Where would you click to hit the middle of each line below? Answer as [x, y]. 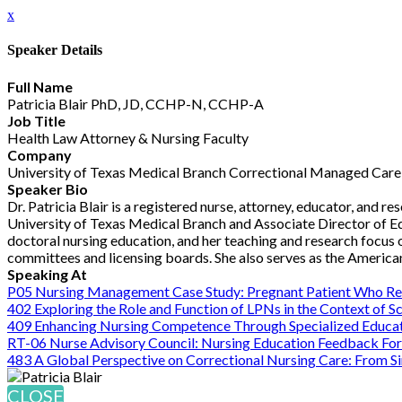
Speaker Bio [48, 188]
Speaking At [47, 274]
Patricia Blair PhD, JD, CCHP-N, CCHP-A [135, 103]
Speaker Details [55, 50]
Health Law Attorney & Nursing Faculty [128, 137]
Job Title [36, 120]
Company [39, 154]
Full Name [40, 86]
